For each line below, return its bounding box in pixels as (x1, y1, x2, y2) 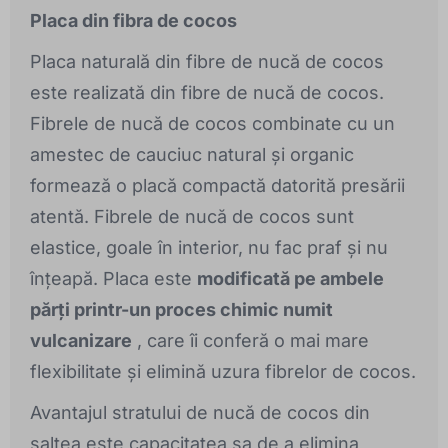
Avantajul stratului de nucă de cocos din (30, 402, 370, 424)
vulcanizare (30, 330, 132, 352)
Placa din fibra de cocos (30, 10, 237, 32)
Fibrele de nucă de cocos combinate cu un (30, 113, 395, 135)
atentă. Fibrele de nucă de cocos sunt (30, 206, 354, 228)
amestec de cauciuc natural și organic (30, 144, 354, 166)
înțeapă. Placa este (30, 268, 197, 290)
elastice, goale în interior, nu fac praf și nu (30, 237, 388, 259)
